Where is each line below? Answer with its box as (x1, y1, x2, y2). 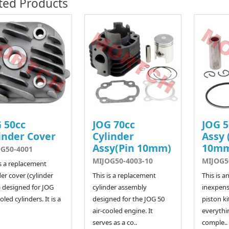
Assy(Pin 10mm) (92, 141, 171, 155)
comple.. (201, 217, 227, 227)
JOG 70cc (92, 117, 135, 131)
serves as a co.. (92, 217, 137, 227)
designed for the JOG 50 (92, 194, 165, 203)
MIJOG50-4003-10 (92, 155, 153, 166)
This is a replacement (92, 170, 156, 180)
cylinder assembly (92, 182, 147, 192)
